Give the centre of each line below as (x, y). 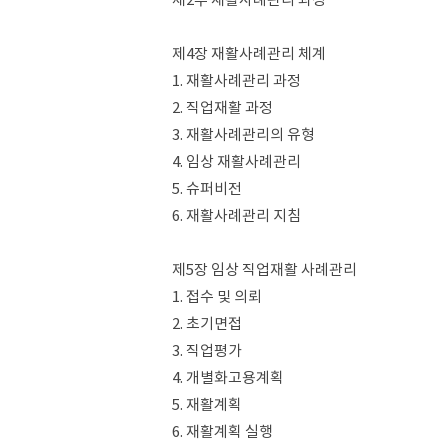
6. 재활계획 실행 (222, 431)
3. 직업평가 (207, 350)
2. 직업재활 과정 (222, 107)
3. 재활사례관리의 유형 (243, 134)
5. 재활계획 (207, 404)
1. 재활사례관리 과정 (236, 80)
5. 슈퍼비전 (207, 188)
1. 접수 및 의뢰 (217, 296)
